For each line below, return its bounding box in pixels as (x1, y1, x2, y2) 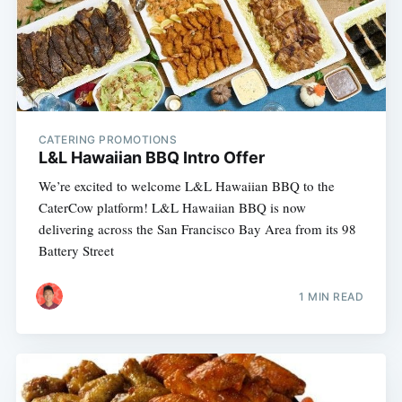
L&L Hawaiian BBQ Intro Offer (38, 147, 265, 167)
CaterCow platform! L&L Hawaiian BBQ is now (38, 197, 306, 216)
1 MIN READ (299, 290, 364, 304)
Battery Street (38, 240, 114, 259)
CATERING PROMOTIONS (38, 132, 178, 146)
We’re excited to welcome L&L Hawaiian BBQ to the (38, 176, 335, 195)
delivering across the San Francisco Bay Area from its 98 (38, 219, 356, 238)
